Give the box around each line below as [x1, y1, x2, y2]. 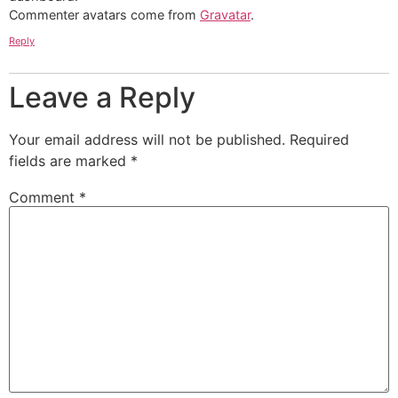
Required [290, 131, 349, 149]
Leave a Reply [9, 80, 195, 115]
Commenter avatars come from [9, 7, 200, 23]
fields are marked [9, 152, 131, 171]
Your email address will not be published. [9, 131, 285, 149]
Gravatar [200, 7, 251, 23]
